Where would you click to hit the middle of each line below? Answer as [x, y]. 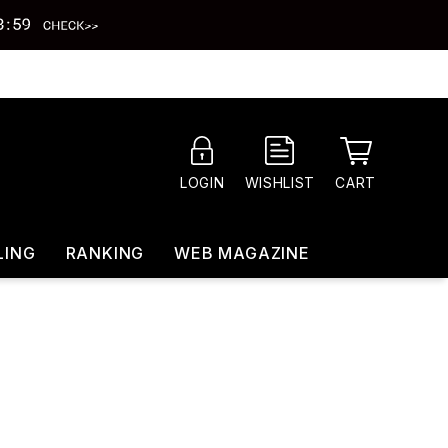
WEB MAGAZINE [242, 253]
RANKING [105, 253]
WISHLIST [280, 182]
